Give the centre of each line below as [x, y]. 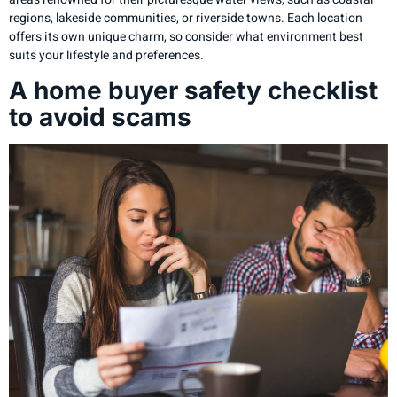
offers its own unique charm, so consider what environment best [186, 36]
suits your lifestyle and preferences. [106, 55]
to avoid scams [100, 117]
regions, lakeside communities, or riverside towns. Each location [186, 18]
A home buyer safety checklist [193, 91]
